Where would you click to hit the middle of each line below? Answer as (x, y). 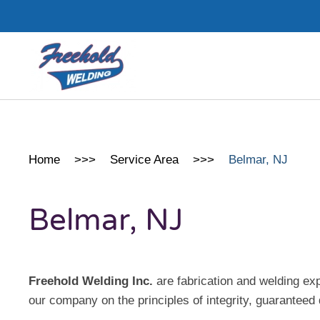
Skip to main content (84, 40)
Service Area (144, 160)
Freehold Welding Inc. (92, 281)
